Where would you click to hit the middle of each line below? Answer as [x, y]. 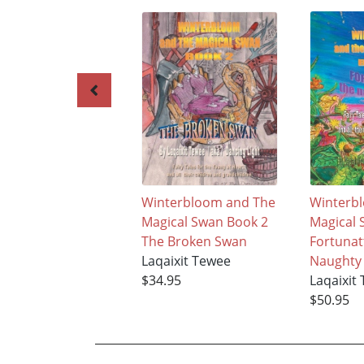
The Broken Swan [194, 242]
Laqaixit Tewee [186, 261]
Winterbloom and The [208, 203]
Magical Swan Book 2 [204, 222]
